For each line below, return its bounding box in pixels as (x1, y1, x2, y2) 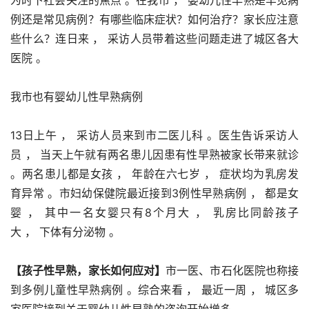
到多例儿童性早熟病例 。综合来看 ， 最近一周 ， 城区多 (10, 282, 299, 297)
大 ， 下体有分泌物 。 (10, 224, 120, 239)
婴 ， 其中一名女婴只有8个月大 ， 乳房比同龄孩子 (10, 205, 299, 219)
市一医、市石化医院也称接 (166, 263, 299, 277)
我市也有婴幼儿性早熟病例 (10, 89, 143, 103)
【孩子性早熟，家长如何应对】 (10, 263, 166, 277)
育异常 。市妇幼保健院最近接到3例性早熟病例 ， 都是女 (10, 186, 299, 200)
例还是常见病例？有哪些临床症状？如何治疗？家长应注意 (10, 12, 299, 26)
